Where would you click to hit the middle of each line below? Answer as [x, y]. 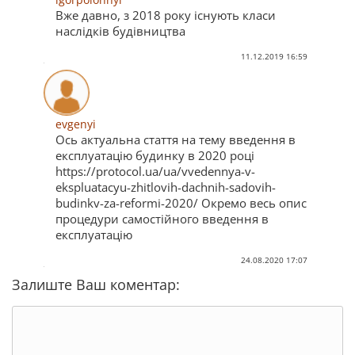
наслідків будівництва [120, 31]
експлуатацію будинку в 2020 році [155, 156]
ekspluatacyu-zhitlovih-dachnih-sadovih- [166, 187]
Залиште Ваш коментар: [96, 285]
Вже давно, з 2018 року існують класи [166, 15]
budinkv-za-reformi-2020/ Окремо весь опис [181, 203]
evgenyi [76, 124]
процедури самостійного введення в [162, 219]
